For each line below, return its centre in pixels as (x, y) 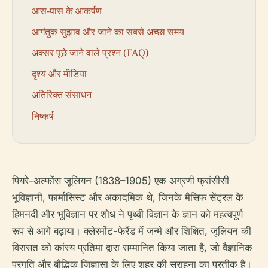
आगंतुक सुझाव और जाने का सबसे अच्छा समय (108, 31)
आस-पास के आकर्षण (67, 10)
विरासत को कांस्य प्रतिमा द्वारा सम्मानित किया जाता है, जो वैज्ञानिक (132, 248)
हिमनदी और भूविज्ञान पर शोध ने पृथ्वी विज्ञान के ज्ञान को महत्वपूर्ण (127, 214)
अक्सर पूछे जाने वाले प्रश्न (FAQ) (90, 53)
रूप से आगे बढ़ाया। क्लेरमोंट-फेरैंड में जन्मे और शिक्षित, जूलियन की (132, 231)
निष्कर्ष (43, 116)
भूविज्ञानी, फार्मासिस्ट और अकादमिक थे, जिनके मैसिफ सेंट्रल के (128, 198)
